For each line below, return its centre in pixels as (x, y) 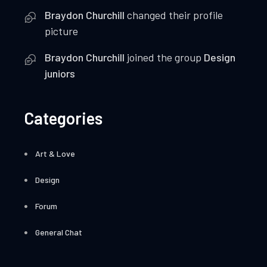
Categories (63, 118)
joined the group (164, 57)
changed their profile (174, 15)
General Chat (59, 232)
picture (62, 31)
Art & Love (55, 153)
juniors (60, 73)
